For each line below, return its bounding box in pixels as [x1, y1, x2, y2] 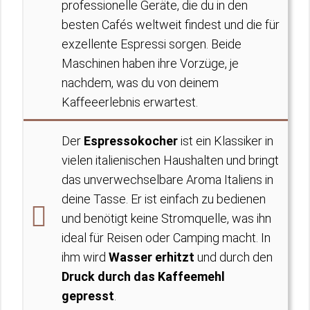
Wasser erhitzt [109, 250, 194, 264]
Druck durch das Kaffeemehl [62, 269, 225, 284]
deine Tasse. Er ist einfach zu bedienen [62, 192, 266, 206]
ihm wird [62, 250, 109, 264]
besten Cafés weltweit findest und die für [62, 17, 280, 32]
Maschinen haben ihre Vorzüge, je [62, 56, 239, 71]
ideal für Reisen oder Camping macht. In [62, 230, 271, 245]
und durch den [194, 250, 273, 264]
